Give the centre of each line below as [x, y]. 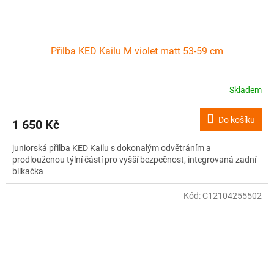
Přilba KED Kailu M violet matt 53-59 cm [137, 51]
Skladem [246, 90]
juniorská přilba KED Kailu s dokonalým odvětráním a [112, 148]
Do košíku [237, 120]
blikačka [28, 172]
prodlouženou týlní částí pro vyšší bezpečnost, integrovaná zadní [134, 160]
